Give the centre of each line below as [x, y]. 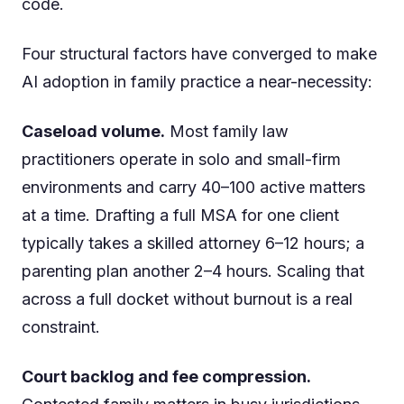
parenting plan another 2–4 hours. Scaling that [193, 271]
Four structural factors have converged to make [199, 54]
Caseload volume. [93, 132]
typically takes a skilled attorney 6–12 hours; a [193, 243]
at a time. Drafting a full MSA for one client [180, 216]
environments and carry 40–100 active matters [193, 188]
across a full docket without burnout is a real [187, 299]
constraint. [61, 327]
